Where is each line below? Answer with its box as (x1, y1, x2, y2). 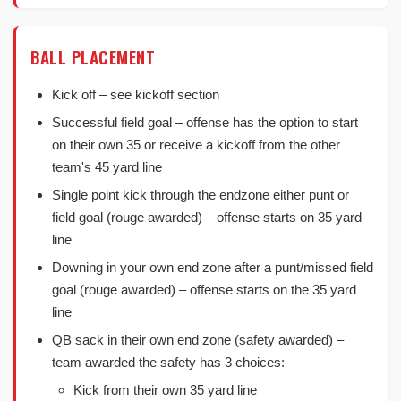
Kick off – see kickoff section (52, 87, 219, 102)
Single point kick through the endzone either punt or (52, 187, 349, 202)
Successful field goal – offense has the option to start (52, 115, 358, 130)
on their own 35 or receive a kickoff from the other (52, 137, 340, 152)
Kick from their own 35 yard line (73, 382, 257, 397)
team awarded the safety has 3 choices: (52, 354, 285, 370)
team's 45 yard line (52, 159, 162, 175)
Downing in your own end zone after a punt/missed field (52, 260, 373, 275)
